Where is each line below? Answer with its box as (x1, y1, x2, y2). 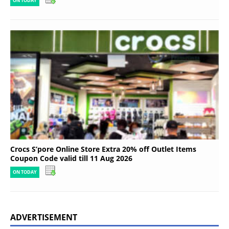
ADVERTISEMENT (10, 212, 77, 223)
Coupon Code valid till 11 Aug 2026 (10, 153, 132, 164)
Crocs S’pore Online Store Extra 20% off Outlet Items (10, 144, 196, 154)
